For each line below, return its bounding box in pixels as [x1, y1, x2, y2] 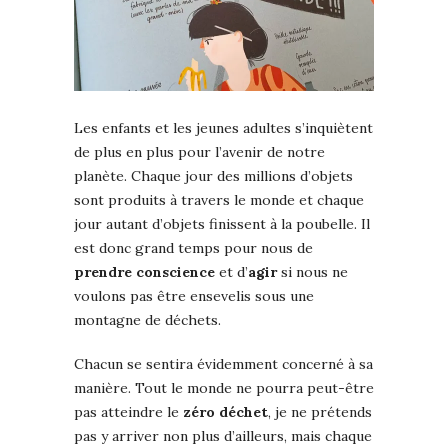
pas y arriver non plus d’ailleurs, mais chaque [74, 426, 372, 445]
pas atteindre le [74, 402, 183, 421]
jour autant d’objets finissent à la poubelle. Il [74, 214, 370, 233]
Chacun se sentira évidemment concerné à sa [74, 354, 373, 373]
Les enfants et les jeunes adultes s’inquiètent [74, 118, 373, 137]
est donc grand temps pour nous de [74, 238, 313, 257]
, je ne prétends [268, 402, 372, 421]
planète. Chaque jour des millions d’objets [74, 166, 353, 185]
